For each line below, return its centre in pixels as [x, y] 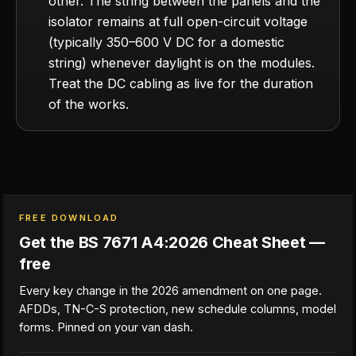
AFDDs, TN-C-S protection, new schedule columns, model [178, 309]
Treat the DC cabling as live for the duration [181, 83]
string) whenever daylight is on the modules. [182, 63]
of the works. [89, 104]
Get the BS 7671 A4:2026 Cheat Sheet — [172, 242]
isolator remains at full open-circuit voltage [178, 21]
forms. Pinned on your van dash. [106, 327]
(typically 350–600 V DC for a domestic [166, 42]
